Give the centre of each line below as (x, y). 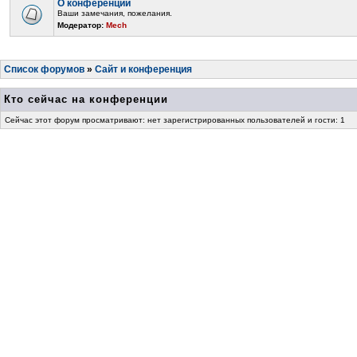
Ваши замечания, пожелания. (115, 13)
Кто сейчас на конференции (86, 99)
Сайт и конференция (143, 69)
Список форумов (44, 69)
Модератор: (80, 25)
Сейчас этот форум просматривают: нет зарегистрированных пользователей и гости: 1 (175, 120)
